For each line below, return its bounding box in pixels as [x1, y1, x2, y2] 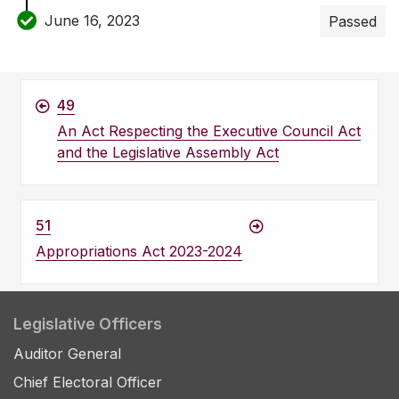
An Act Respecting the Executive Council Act [57, 122, 361, 141]
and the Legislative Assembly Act [57, 143, 279, 162]
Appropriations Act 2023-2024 [36, 242, 242, 261]
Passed [329, 12, 377, 31]
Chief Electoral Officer [13, 373, 162, 392]
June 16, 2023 [45, 11, 140, 29]
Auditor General [13, 345, 121, 363]
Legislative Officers [13, 314, 162, 334]
